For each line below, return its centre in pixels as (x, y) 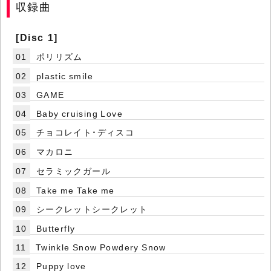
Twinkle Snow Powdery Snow (101, 247)
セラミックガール (73, 171)
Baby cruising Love (80, 113)
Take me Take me (75, 190)
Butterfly (56, 228)
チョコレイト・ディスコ (85, 132)
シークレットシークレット (92, 209)
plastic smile (65, 76)
